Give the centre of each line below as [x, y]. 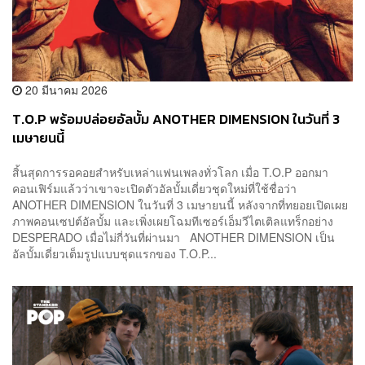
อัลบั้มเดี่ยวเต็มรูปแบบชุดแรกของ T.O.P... [114, 253]
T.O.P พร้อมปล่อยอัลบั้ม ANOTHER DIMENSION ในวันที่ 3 [176, 120]
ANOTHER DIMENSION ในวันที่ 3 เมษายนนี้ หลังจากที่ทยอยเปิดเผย [180, 204]
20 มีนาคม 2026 [65, 90]
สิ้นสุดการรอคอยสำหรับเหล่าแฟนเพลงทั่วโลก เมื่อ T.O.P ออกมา [170, 172]
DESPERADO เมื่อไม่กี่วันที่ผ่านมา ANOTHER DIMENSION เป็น [174, 237]
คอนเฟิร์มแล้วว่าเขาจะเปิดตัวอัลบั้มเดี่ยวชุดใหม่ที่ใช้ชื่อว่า [154, 188]
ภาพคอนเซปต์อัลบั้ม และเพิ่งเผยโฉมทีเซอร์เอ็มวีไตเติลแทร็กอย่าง [173, 220]
